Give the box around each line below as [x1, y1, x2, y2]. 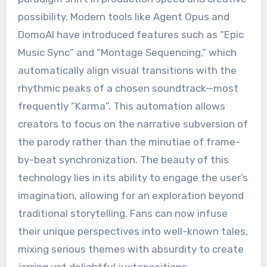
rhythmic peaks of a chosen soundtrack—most [17, 82, 238, 95]
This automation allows [110, 100, 225, 113]
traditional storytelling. [17, 207, 128, 220]
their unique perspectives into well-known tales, [17, 225, 248, 238]
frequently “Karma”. [17, 100, 111, 113]
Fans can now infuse [127, 207, 228, 220]
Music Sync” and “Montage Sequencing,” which [17, 46, 237, 59]
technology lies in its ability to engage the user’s [17, 172, 248, 184]
